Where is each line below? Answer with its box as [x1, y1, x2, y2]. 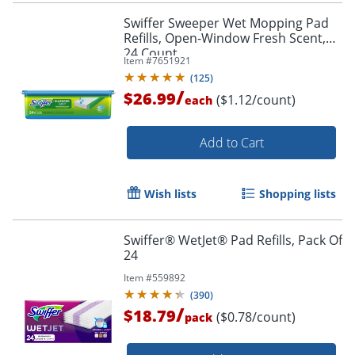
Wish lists [144, 185, 197, 201]
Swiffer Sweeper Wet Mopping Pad [124, 13, 329, 32]
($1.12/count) [216, 90, 296, 109]
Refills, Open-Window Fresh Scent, [124, 29, 326, 47]
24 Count [124, 44, 177, 62]
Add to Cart [199, 133, 264, 151]
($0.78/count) [216, 307, 296, 326]
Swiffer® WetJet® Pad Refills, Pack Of [124, 231, 342, 249]
